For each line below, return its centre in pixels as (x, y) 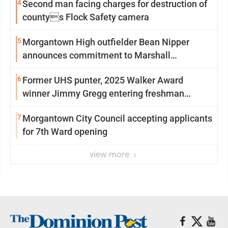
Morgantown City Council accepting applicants (117, 118)
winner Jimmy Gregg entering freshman (103, 93)
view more (110, 154)
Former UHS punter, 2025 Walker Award (103, 80)
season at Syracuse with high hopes (95, 107)
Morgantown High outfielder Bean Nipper (106, 42)
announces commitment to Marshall (96, 55)
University (43, 68)
